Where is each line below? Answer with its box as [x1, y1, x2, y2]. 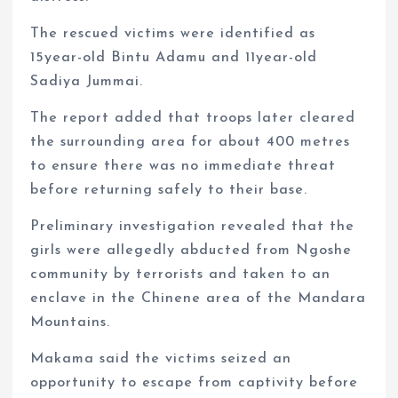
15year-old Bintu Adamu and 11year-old [30, 50, 318, 65]
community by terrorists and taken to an [30, 267, 331, 282]
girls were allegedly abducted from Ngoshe [30, 243, 353, 258]
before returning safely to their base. [30, 182, 308, 197]
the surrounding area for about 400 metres [30, 134, 351, 149]
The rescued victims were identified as [30, 26, 316, 41]
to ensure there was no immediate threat [30, 158, 337, 173]
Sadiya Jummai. [30, 74, 144, 89]
